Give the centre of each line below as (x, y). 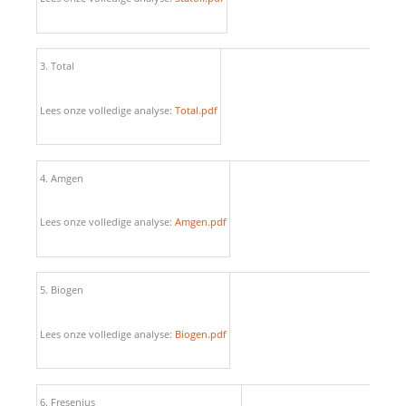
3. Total (57, 66)
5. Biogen (62, 290)
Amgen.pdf (201, 222)
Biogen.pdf (201, 333)
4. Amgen (62, 178)
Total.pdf (196, 110)
